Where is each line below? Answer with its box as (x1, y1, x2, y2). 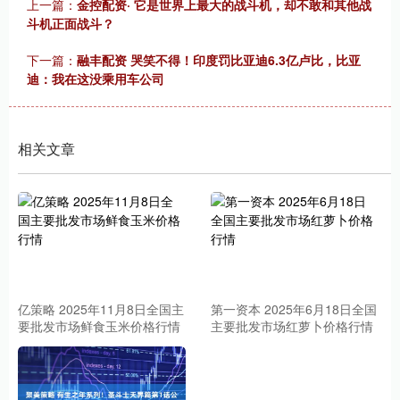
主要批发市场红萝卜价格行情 (211, 317, 374, 336)
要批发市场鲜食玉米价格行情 (18, 317, 180, 336)
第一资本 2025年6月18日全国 (211, 300, 378, 319)
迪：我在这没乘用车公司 (27, 70, 164, 87)
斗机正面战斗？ (27, 14, 114, 32)
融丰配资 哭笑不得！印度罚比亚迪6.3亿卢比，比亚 (77, 51, 361, 69)
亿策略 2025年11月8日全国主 (18, 300, 184, 319)
